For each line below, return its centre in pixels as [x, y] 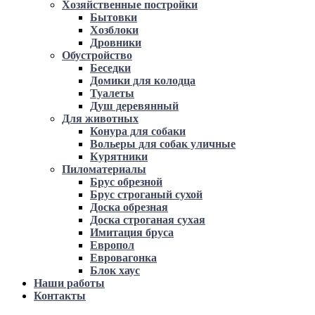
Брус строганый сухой [146, 194]
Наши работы [69, 283]
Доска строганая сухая [148, 219]
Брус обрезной [126, 181]
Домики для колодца [143, 80]
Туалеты [112, 93]
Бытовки [114, 17]
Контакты [60, 295]
